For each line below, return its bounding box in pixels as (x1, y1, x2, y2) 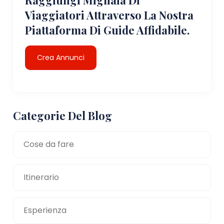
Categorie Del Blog (13, 107, 112, 123)
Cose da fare (23, 138, 74, 150)
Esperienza (23, 204, 67, 216)
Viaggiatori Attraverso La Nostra (25, 7, 194, 22)
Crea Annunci (37, 52, 85, 62)
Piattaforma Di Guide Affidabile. (25, 22, 190, 37)
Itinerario (23, 171, 59, 183)
